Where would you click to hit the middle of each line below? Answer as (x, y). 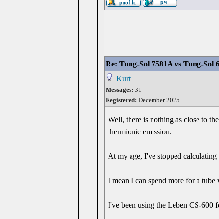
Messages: (120, 90)
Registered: (121, 100)
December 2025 (158, 100)
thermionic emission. (140, 132)
